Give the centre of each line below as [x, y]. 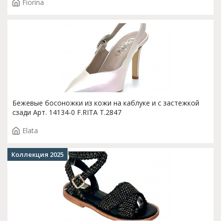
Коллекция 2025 [37, 154]
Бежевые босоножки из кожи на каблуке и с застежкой [106, 103]
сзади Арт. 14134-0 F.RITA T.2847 [67, 112]
